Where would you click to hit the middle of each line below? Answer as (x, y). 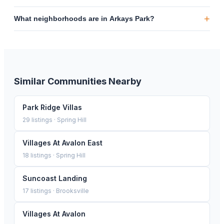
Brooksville (72, 190)
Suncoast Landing (55, 178)
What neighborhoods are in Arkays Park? (84, 19)
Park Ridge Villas (52, 107)
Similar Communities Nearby (78, 81)
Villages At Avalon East (62, 142)
